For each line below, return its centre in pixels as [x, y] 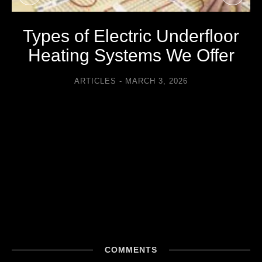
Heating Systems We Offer [131, 56]
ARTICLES [95, 81]
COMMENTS [131, 250]
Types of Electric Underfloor [131, 36]
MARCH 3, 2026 [156, 81]
